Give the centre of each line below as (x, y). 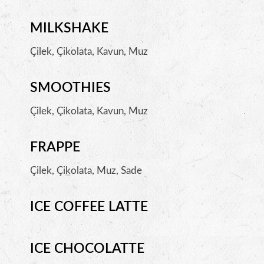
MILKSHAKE (69, 28)
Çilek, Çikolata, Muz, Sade (86, 171)
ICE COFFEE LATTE (89, 207)
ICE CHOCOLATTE (87, 248)
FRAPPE (55, 147)
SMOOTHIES (70, 88)
